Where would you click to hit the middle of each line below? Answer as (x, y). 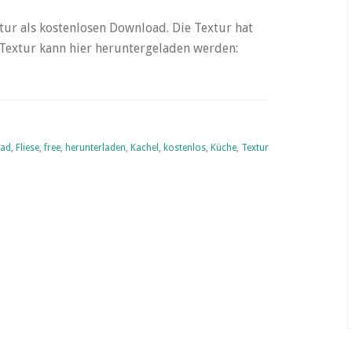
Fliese (27, 148)
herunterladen (95, 148)
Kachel (145, 148)
